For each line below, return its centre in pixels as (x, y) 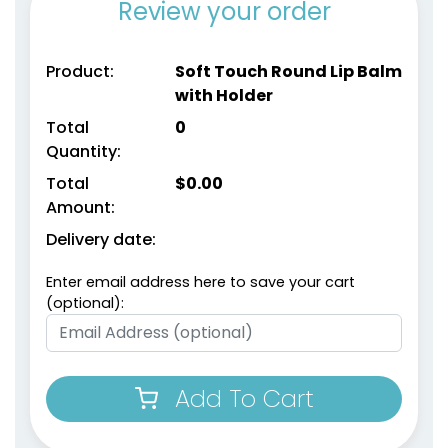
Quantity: (83, 151)
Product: (80, 71)
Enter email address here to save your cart (200, 281)
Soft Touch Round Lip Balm (288, 71)
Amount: (80, 207)
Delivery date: (101, 239)
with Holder (223, 95)
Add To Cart (244, 398)
